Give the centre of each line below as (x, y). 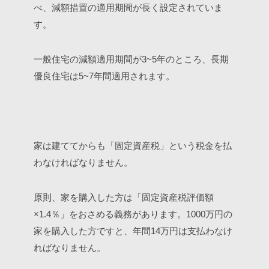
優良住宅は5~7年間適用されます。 (104, 76)
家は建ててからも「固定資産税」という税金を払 (133, 146)
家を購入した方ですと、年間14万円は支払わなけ (133, 231)
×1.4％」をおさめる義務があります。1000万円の (133, 214)
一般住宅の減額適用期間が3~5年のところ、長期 (131, 59)
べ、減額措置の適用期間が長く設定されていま (128, 8)
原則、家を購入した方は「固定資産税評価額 (124, 197)
